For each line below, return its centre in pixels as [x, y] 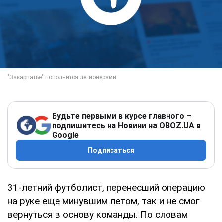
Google [65, 135]
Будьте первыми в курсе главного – [122, 116]
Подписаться [111, 150]
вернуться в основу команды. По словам [98, 214]
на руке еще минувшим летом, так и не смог [104, 201]
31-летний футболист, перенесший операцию [106, 187]
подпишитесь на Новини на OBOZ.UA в [126, 125]
